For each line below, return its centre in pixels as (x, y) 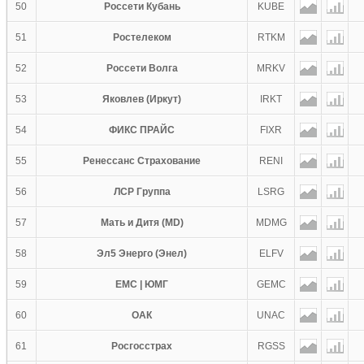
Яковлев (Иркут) (142, 99)
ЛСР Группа (142, 192)
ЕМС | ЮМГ (142, 284)
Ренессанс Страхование (142, 161)
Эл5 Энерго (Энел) (142, 253)
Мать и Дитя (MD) (142, 223)
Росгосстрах (142, 346)
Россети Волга (142, 68)
